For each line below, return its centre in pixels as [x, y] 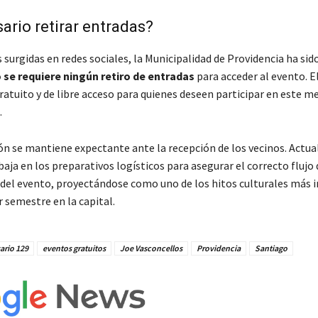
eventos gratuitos [74, 248]
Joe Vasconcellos [151, 248]
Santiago [271, 248]
